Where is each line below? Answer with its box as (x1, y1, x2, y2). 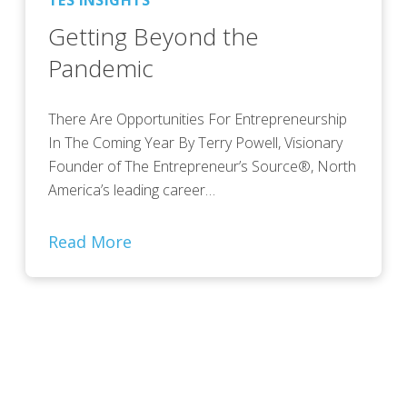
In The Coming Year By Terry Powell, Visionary (48, 133, 342, 154)
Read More (48, 231, 132, 253)
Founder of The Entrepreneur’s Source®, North (48, 156, 356, 177)
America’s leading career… (48, 180, 215, 201)
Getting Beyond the (48, 20, 259, 54)
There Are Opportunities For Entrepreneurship (48, 109, 347, 130)
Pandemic (48, 52, 154, 85)
